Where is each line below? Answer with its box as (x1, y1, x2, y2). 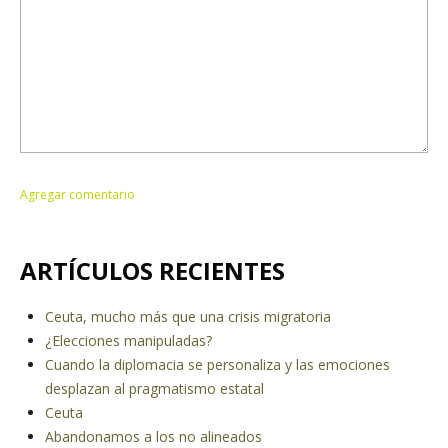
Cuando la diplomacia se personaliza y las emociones (45, 355, 390, 374)
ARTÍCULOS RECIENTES (20, 254, 285, 287)
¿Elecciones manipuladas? (45, 331, 212, 350)
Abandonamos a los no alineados (45, 427, 262, 446)
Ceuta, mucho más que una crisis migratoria (45, 307, 331, 326)
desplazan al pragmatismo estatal (45, 379, 264, 398)
